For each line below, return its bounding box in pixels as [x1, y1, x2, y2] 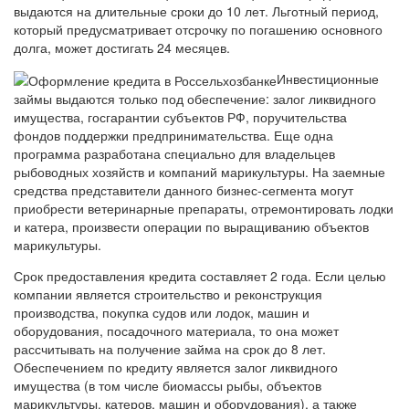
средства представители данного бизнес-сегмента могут [14, 180, 353, 199]
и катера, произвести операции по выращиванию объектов [14, 216, 369, 236]
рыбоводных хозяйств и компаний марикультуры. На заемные [14, 162, 385, 181]
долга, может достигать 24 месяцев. [14, 37, 230, 57]
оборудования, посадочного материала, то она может [14, 320, 339, 340]
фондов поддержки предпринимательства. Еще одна [14, 125, 333, 144]
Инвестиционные [277, 68, 379, 88]
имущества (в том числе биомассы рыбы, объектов [14, 375, 321, 394]
